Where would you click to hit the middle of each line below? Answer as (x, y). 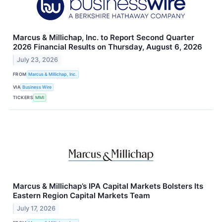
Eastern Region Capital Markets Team (82, 195)
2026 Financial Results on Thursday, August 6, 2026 (108, 47)
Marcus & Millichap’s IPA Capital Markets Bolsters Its (108, 186)
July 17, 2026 (36, 208)
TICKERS (23, 98)
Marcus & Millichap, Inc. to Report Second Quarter (104, 38)
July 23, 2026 (38, 59)
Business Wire (37, 87)
